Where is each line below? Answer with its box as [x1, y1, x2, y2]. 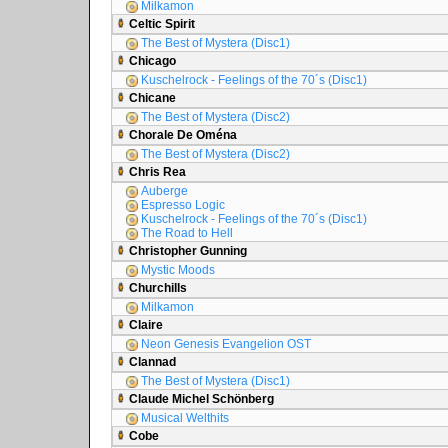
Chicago [126, 54, 176, 68]
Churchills [126, 281, 187, 295]
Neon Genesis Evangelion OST [138, 337, 311, 351]
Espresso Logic [138, 198, 225, 212]
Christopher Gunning [126, 244, 247, 258]
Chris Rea [126, 165, 186, 179]
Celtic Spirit [126, 17, 195, 31]
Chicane [126, 91, 176, 105]
